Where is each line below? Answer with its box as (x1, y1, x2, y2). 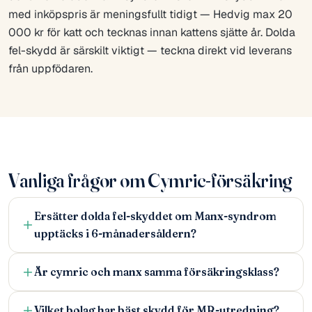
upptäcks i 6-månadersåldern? (34, 227, 196, 241)
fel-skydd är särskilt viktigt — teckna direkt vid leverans (8, 42, 292, 58)
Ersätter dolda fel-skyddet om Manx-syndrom (34, 210, 276, 224)
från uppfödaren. (8, 61, 93, 76)
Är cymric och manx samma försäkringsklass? (34, 265, 279, 279)
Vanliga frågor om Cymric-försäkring (8, 169, 292, 193)
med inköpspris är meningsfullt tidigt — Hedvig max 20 (8, 6, 292, 22)
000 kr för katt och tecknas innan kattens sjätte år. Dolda (8, 24, 295, 40)
